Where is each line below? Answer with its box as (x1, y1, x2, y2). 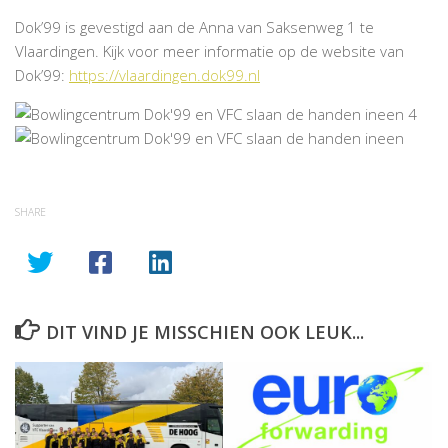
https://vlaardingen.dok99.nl (69, 65, 260, 85)
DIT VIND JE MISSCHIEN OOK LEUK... (45, 320, 364, 344)
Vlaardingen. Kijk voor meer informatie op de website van (15, 41, 404, 61)
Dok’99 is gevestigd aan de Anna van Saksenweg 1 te (15, 17, 374, 37)
